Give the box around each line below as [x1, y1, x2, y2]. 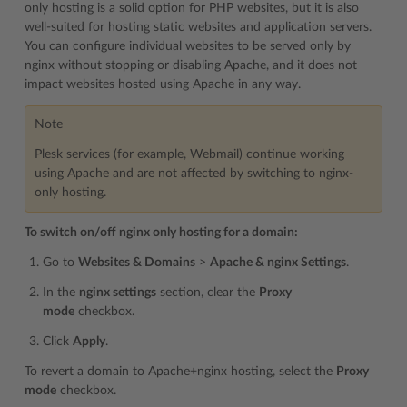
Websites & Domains [78, 256, 195, 270]
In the [43, 286, 79, 300]
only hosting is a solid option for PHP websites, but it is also [25, 2, 359, 15]
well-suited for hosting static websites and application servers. [25, 21, 372, 35]
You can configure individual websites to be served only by [25, 40, 351, 54]
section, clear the [156, 286, 259, 300]
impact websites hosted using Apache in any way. [25, 78, 301, 92]
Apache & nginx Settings [210, 256, 346, 270]
